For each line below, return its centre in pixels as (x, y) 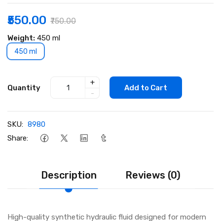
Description (69, 175)
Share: (18, 138)
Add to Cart (146, 88)
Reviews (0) (153, 175)
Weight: (21, 38)
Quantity (24, 88)
